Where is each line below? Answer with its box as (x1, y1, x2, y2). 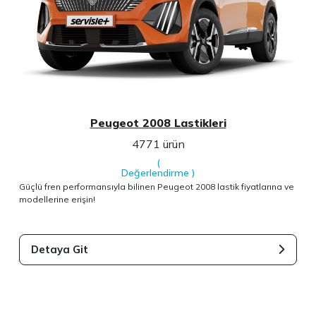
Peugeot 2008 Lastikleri (90, 115, 226, 130)
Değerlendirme (121, 166, 189, 179)
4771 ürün (131, 136, 185, 151)
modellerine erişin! (19, 193, 96, 205)
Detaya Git (31, 242, 89, 256)
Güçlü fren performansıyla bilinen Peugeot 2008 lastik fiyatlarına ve (19, 181, 295, 192)
